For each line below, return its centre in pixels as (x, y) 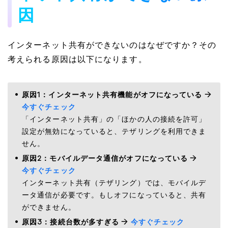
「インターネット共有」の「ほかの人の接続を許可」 (114, 120)
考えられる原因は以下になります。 (77, 60)
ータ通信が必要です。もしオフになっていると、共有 (114, 196)
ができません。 (49, 208)
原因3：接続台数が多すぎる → (76, 223)
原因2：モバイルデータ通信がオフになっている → (110, 159)
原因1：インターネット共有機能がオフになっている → (117, 95)
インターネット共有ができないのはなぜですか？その (112, 46)
